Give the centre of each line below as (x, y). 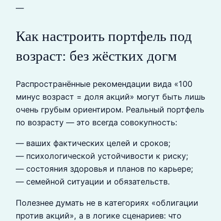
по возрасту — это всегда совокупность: (96, 123)
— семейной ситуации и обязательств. (93, 182)
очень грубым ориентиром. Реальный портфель (110, 110)
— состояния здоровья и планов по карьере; (105, 169)
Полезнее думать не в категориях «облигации (107, 203)
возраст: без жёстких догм (96, 55)
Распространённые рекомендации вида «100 (104, 84)
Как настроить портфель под (104, 36)
